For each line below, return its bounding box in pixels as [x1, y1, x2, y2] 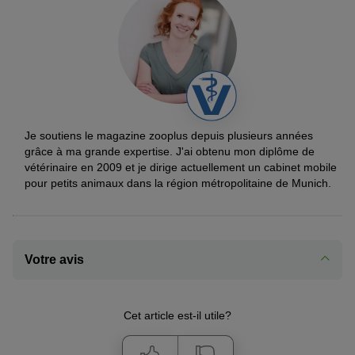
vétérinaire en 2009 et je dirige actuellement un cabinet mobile [25, 160, 337, 174]
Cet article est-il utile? [124, 308, 231, 322]
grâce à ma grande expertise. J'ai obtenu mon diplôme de [25, 144, 315, 158]
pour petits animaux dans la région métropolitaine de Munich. [25, 176, 331, 189]
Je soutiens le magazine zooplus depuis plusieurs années [25, 128, 313, 142]
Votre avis [25, 252, 84, 266]
